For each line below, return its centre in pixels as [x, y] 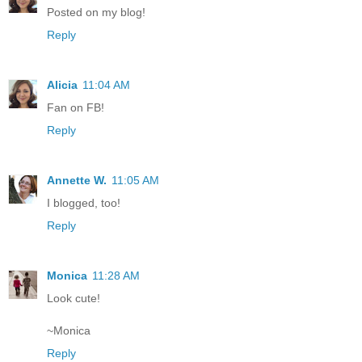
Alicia [62, 85]
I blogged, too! [84, 203]
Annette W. [77, 181]
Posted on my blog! [96, 13]
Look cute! [74, 299]
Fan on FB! [76, 108]
